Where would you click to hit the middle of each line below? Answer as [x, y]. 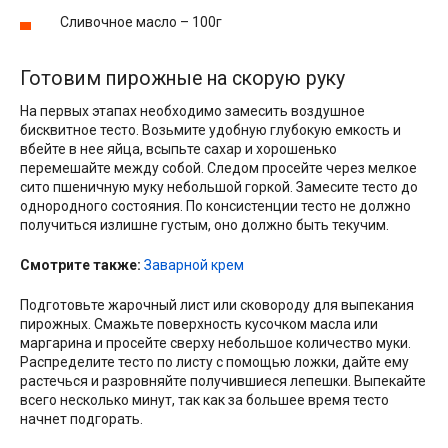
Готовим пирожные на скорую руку [182, 79]
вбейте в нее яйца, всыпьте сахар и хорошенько [178, 149]
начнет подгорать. [81, 419]
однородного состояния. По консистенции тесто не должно [215, 206]
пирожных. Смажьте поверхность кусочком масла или [199, 324]
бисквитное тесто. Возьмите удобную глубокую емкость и [210, 130]
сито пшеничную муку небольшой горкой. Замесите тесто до [219, 187]
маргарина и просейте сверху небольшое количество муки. [215, 343]
